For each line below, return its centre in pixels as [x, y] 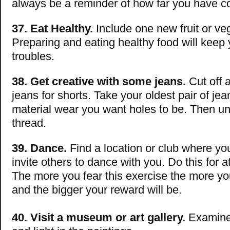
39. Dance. [39, 148]
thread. [29, 123]
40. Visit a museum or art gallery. [99, 218]
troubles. [33, 56]
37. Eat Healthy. [52, 29]
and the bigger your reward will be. [97, 190]
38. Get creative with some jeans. [99, 82]
